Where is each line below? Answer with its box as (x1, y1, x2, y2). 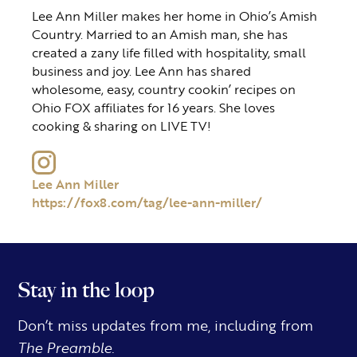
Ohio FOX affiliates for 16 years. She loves (32, 98, 275, 116)
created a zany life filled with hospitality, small (32, 43, 306, 61)
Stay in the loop (18, 277, 155, 304)
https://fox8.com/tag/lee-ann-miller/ (32, 193, 262, 210)
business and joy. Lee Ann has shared (32, 61, 251, 79)
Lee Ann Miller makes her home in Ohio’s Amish (32, 6, 317, 24)
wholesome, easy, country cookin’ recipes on (32, 80, 296, 97)
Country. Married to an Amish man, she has (32, 25, 288, 42)
